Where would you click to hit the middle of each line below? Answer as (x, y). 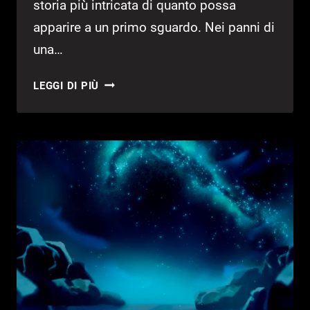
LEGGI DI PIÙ (66, 85)
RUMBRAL (126, 82)
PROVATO (124, 117)
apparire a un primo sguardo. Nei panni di (154, 27)
